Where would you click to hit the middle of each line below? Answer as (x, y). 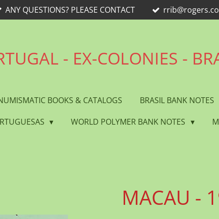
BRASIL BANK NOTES (178, 100)
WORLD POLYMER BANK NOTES (129, 122)
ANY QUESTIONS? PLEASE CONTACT (70, 10)
